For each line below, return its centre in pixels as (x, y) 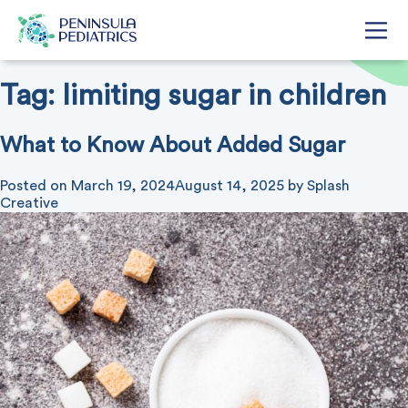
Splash (328, 185)
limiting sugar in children (224, 96)
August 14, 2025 (229, 185)
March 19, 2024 (123, 185)
